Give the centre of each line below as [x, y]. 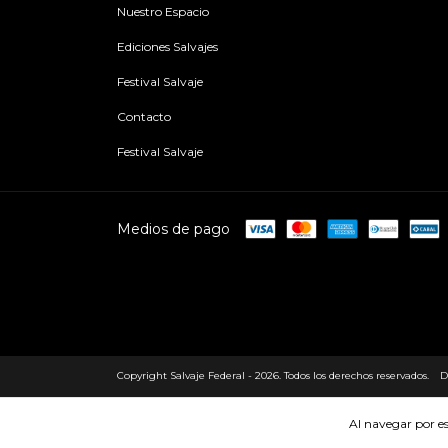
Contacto [144, 116]
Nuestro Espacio [163, 11]
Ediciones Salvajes [167, 46]
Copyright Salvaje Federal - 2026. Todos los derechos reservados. [273, 375]
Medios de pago [173, 228]
